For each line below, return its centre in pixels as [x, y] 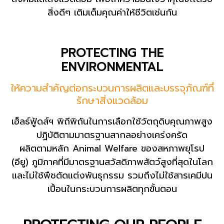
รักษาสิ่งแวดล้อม [112, 100]
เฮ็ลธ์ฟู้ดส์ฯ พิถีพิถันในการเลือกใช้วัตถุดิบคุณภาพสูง [112, 121]
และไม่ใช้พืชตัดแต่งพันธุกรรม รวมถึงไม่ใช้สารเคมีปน [112, 175]
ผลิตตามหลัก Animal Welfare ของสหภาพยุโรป [112, 148]
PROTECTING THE [112, 53]
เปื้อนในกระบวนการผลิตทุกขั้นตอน [112, 189]
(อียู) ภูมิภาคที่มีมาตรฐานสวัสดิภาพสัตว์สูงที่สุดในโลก [112, 162]
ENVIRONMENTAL [112, 67]
